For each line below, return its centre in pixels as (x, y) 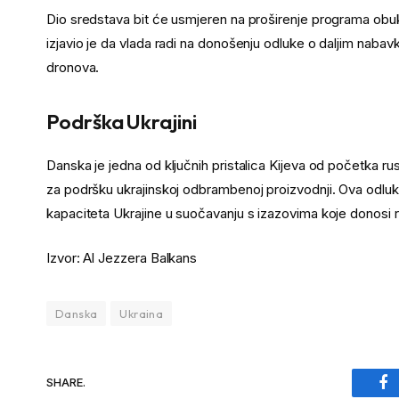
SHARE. (66, 383)
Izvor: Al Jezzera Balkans (122, 257)
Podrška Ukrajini (122, 122)
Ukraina (142, 313)
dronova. (73, 68)
